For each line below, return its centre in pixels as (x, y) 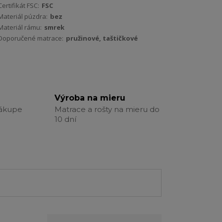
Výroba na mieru (90, 98)
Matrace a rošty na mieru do (107, 110)
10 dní (65, 119)
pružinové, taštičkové (102, 38)
